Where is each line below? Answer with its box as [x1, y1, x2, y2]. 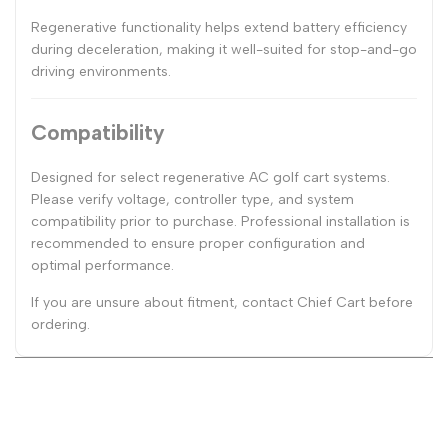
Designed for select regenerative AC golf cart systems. [31, 168, 390, 186]
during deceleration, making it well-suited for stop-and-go [31, 40, 417, 58]
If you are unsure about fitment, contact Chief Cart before [31, 293, 413, 311]
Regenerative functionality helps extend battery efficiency [31, 18, 407, 36]
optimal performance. [31, 256, 174, 274]
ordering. [31, 315, 90, 333]
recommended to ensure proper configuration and [31, 234, 365, 252]
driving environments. [31, 62, 171, 80]
